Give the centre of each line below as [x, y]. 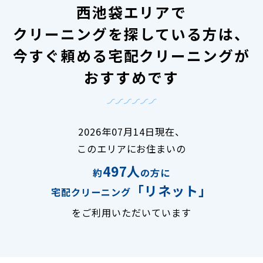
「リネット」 [171, 190]
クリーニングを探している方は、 [131, 33]
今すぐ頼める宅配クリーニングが [131, 55]
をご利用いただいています [131, 212]
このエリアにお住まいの [131, 148]
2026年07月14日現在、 [131, 131]
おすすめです [131, 77]
